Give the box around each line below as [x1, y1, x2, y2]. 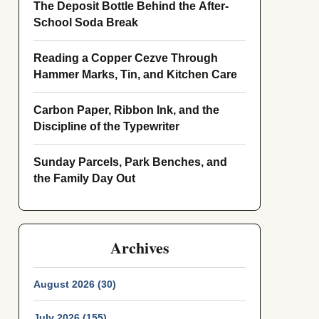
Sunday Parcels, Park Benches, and [33, 156, 227, 168]
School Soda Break [33, 16, 138, 28]
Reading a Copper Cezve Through [33, 52, 218, 64]
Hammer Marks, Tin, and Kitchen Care [33, 68, 237, 80]
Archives [110, 236, 169, 259]
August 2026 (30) [33, 278, 116, 290]
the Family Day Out [33, 172, 135, 184]
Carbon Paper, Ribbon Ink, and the [33, 104, 219, 116]
